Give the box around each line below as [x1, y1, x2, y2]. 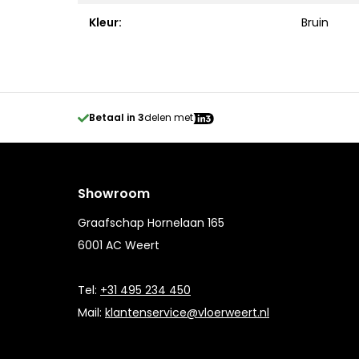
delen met [144, 111, 193, 124]
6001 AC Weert [78, 237, 159, 253]
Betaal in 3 [89, 111, 144, 124]
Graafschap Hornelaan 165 [78, 215, 224, 231]
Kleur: [89, 14, 122, 30]
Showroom [78, 184, 150, 203]
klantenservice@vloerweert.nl [105, 305, 269, 321]
